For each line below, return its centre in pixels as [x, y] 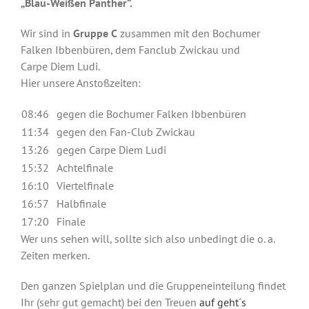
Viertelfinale [85, 185]
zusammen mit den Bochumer [189, 33]
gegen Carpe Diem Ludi [111, 149]
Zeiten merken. [55, 255]
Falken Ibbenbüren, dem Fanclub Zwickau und [130, 49]
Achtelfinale [85, 167]
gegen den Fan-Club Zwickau [126, 131]
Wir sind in [47, 33]
